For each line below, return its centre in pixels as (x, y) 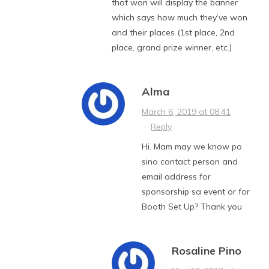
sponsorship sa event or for (196, 191)
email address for (177, 176)
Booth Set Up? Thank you (192, 206)
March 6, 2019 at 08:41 (186, 111)
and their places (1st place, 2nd (174, 32)
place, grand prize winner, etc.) (172, 47)
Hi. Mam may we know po (192, 146)
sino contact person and (190, 161)
